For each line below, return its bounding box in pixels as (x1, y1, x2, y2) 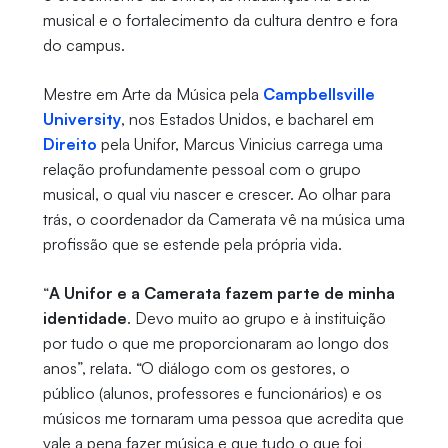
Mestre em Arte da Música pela (42, 84, 263, 105)
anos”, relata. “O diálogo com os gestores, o (42, 358, 350, 379)
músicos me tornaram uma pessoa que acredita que (42, 408, 404, 429)
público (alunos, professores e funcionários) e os (42, 383, 382, 404)
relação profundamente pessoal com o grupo (42, 159, 361, 180)
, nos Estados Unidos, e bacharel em (120, 109, 374, 130)
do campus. (42, 35, 125, 56)
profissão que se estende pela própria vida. (42, 234, 342, 255)
